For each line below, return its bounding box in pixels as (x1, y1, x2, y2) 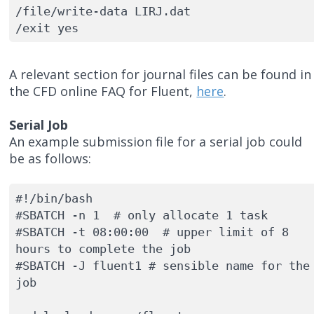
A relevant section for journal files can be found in (9, 66, 312, 83)
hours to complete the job (15, 241, 191, 256)
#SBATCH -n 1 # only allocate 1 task (15, 207, 275, 222)
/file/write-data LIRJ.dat (15, 4, 198, 18)
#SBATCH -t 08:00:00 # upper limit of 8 (15, 224, 289, 239)
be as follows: (9, 150, 92, 168)
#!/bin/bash (15, 191, 93, 205)
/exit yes (15, 20, 78, 35)
